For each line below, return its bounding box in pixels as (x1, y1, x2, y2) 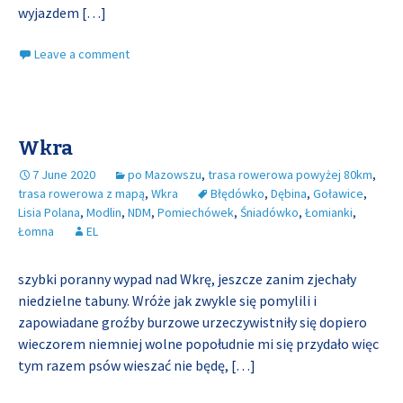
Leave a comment (34, 46, 130, 62)
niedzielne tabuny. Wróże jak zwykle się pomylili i (18, 291, 317, 309)
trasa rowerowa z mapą (18, 185, 145, 201)
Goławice (313, 185, 363, 201)
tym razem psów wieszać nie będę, (18, 356, 231, 374)
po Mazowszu (128, 166, 201, 183)
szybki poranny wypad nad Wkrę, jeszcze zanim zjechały (18, 270, 356, 288)
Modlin (86, 204, 121, 220)
